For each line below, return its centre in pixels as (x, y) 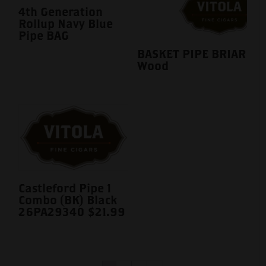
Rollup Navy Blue (66, 23)
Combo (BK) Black (68, 200)
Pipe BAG (44, 35)
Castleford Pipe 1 (65, 188)
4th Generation (61, 11)
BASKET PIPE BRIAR (192, 53)
